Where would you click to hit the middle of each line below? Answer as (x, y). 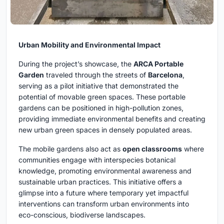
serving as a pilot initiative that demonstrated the (98, 86)
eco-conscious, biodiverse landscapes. (82, 215)
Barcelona (165, 75)
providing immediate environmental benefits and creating (112, 119)
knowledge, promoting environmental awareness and (105, 171)
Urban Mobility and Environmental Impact (89, 45)
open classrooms (152, 149)
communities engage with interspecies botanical (97, 160)
